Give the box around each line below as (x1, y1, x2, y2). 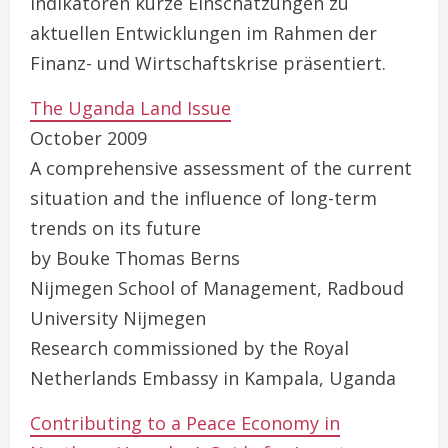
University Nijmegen (30, 306, 206, 330)
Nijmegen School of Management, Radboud (30, 276, 404, 300)
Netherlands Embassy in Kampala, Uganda (30, 366, 396, 390)
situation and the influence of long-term (30, 186, 377, 210)
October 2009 (30, 126, 147, 150)
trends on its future (30, 216, 201, 240)
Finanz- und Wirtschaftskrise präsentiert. (30, 51, 386, 75)
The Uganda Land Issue (30, 96, 231, 120)
